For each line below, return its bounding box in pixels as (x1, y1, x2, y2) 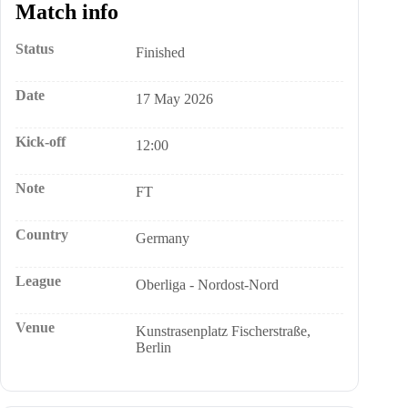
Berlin (136, 340, 171, 355)
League (15, 273, 61, 289)
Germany (136, 230, 189, 246)
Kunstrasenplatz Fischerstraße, (136, 323, 311, 339)
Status (15, 41, 54, 56)
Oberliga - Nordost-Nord (136, 277, 279, 292)
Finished (136, 45, 185, 60)
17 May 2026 (136, 91, 213, 107)
